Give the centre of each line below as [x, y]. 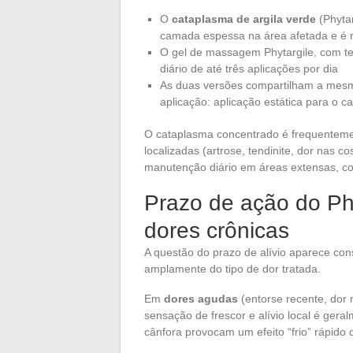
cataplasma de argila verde [244, 19]
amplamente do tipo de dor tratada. [232, 269]
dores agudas [201, 299]
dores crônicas [217, 231]
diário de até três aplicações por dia [249, 69]
